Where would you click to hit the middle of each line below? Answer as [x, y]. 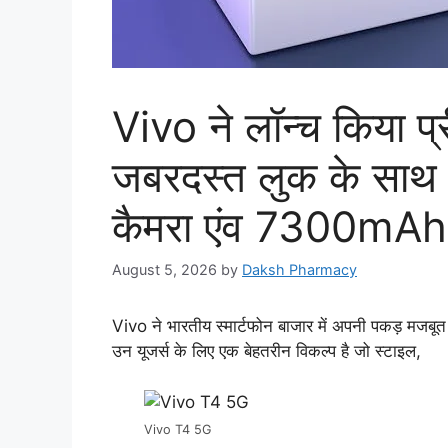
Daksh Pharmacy [299, 270]
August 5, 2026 [164, 270]
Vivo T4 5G [177, 429]
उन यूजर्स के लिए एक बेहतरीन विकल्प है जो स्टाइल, [266, 351]
